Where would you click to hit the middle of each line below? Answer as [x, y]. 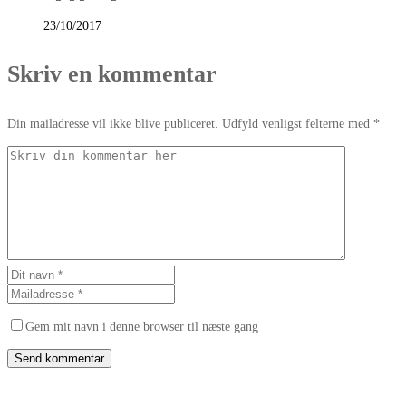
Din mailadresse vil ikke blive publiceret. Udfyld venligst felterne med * [193, 124]
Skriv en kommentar [112, 74]
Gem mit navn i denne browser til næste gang [142, 327]
